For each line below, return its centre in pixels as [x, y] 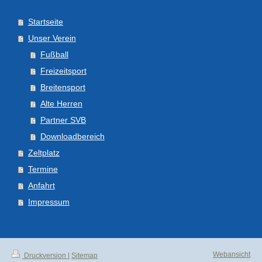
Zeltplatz [44, 152]
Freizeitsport [63, 70]
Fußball [54, 54]
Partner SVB [63, 120]
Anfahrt [41, 185]
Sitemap [85, 255]
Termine [43, 169]
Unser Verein [52, 38]
